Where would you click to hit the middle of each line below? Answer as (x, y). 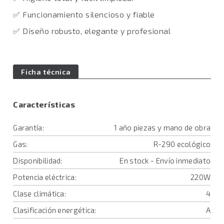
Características (44, 104)
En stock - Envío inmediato (165, 160)
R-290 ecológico (182, 144)
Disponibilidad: (38, 160)
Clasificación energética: (55, 210)
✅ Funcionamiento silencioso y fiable (84, 14)
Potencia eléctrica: (45, 177)
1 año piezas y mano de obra (162, 127)
